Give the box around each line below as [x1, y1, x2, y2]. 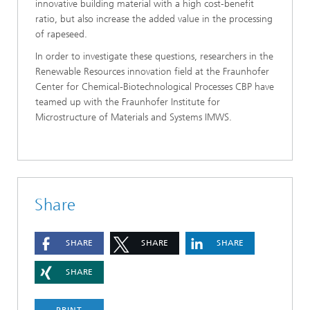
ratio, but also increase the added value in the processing [35, 13, 273, 26]
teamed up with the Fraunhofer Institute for [35, 96, 220, 109]
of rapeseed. [35, 28, 87, 41]
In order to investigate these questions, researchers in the [35, 51, 273, 63]
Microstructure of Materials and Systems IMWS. [35, 111, 232, 124]
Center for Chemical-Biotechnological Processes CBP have [35, 81, 274, 93]
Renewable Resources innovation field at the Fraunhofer [35, 66, 269, 78]
